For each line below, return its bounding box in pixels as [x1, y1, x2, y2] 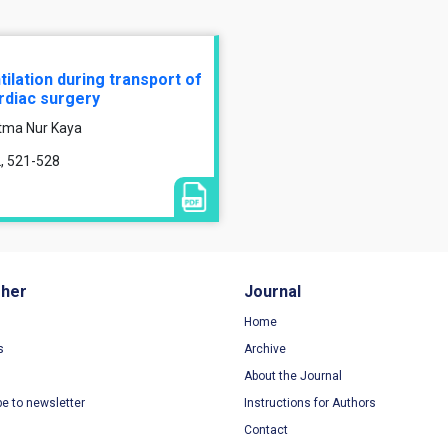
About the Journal [244, 369, 342, 383]
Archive [244, 342, 286, 356]
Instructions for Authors [244, 396, 376, 410]
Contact [244, 423, 288, 437]
